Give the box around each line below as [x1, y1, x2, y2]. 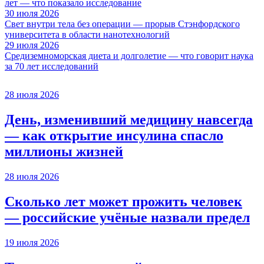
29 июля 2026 [5, 40, 59, 51]
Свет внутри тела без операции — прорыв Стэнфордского [5, 19, 240, 29]
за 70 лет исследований [5, 61, 98, 72]
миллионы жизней [5, 143, 123, 159]
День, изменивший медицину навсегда [5, 111, 253, 127]
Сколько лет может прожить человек [5, 193, 242, 209]
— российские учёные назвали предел [5, 209, 250, 225]
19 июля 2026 [5, 237, 59, 247]
